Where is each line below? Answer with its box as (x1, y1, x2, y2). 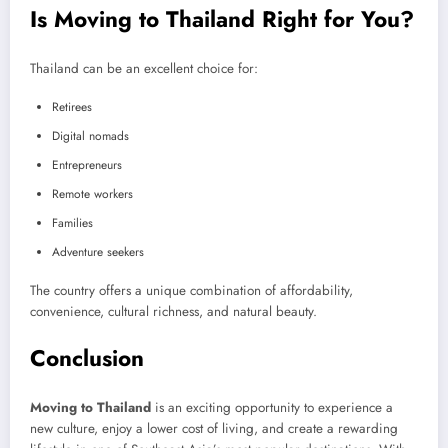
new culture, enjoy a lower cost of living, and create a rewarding (30, 419, 398, 439)
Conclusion (30, 341, 144, 374)
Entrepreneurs (52, 156, 122, 175)
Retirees (52, 98, 92, 117)
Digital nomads (52, 127, 129, 146)
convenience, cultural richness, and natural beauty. (30, 302, 317, 322)
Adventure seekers (52, 243, 144, 262)
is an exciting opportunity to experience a (151, 398, 393, 418)
